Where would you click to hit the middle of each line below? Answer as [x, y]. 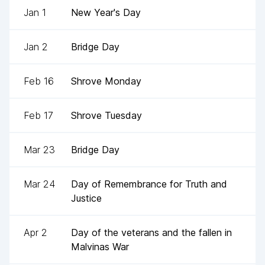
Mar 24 [39, 184]
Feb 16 [39, 81]
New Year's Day [106, 12]
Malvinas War [100, 246]
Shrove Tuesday [106, 115]
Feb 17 [38, 115]
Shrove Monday [106, 81]
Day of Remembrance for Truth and [149, 184]
